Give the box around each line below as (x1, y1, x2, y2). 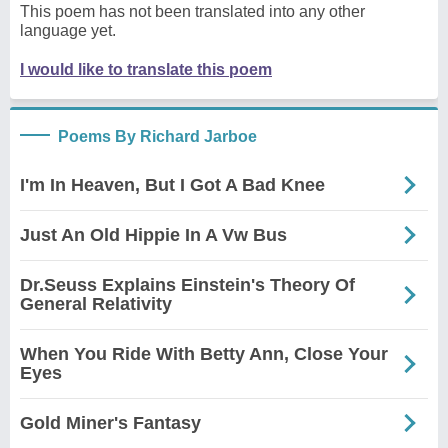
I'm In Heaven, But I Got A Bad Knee (20, 174, 325, 195)
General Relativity (20, 293, 172, 314)
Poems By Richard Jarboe (58, 127, 257, 145)
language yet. (20, 21, 116, 39)
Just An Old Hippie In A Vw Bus (20, 224, 287, 245)
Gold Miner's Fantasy (20, 412, 201, 433)
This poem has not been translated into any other (20, 2, 365, 20)
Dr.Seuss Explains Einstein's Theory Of (20, 274, 355, 295)
